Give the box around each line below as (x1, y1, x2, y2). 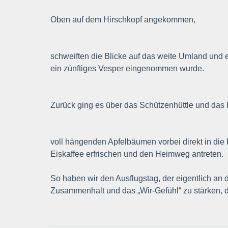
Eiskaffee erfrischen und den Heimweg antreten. (50, 150, 223, 158)
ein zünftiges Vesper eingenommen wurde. (50, 64, 204, 73)
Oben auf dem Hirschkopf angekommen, (50, 15, 195, 24)
